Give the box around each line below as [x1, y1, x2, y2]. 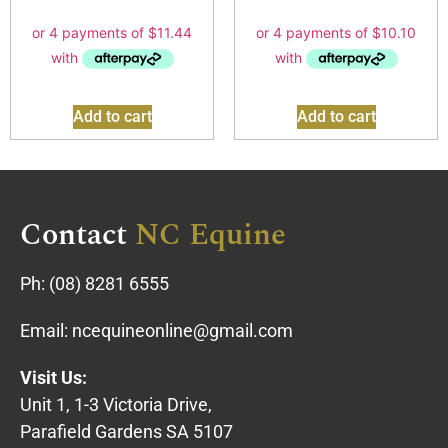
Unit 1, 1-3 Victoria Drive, [20, 393, 212, 415]
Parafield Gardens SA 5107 [20, 420, 233, 442]
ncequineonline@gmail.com [72, 319, 293, 341]
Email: [20, 319, 72, 341]
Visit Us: [20, 366, 87, 388]
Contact [20, 211, 127, 258]
